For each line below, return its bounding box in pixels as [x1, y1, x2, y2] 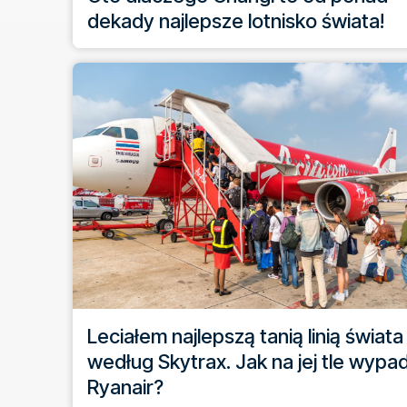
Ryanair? [87, 374, 164, 399]
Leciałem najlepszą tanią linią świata [87, 323, 403, 348]
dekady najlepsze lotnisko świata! [87, 8, 384, 33]
